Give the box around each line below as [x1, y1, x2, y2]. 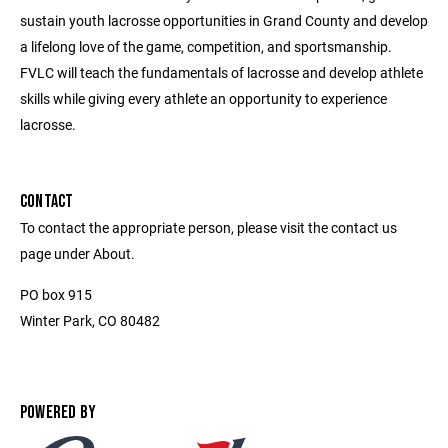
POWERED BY [20, 402, 97, 423]
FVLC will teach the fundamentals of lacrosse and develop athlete [20, 63, 423, 82]
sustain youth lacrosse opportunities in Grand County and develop [20, 11, 428, 30]
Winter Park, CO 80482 [20, 311, 160, 330]
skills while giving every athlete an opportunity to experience [20, 89, 387, 108]
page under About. [20, 244, 135, 263]
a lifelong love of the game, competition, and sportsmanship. [20, 37, 392, 56]
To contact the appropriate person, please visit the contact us [20, 218, 397, 237]
